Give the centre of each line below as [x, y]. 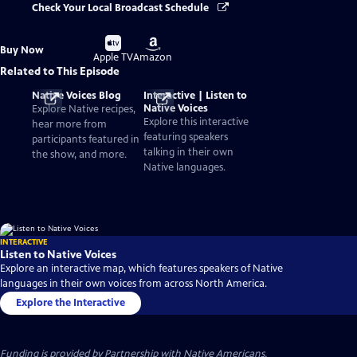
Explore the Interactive [71, 302]
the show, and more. [79, 154]
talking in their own [188, 152]
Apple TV [114, 58]
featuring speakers [186, 137]
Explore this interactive [196, 122]
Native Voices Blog [76, 95]
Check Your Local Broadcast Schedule [122, 8]
